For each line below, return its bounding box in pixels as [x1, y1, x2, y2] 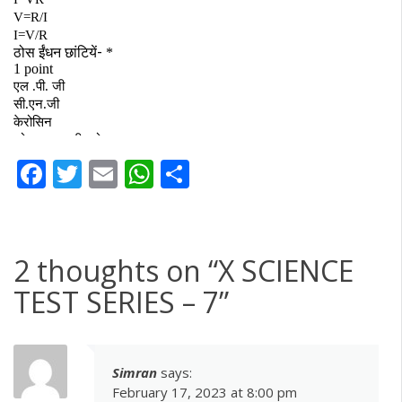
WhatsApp [153, 154, 292, 194]
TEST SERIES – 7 [13, 282, 219, 321]
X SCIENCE [218, 250, 354, 290]
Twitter [82, 154, 178, 194]
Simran [112, 363, 157, 381]
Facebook [46, 154, 172, 194]
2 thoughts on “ [13, 250, 218, 290]
